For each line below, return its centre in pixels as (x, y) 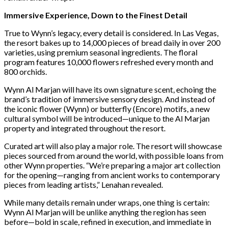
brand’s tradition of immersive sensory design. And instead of (110, 99)
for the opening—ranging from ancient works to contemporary (112, 175)
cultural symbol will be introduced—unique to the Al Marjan (107, 118)
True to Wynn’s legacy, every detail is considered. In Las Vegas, (111, 33)
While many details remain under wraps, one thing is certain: (107, 202)
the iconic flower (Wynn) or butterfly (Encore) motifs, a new (107, 108)
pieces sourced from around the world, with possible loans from (114, 155)
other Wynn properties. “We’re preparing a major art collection (112, 165)
